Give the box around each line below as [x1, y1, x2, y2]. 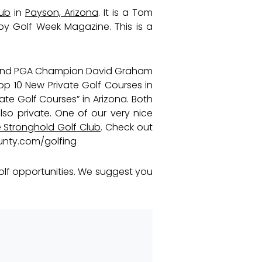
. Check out [101, 120, 153, 134]
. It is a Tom [98, 5, 153, 19]
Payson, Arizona [25, 5, 98, 19]
